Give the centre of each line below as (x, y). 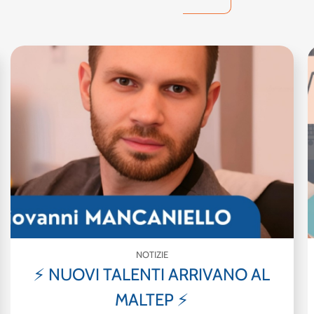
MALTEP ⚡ (152, 299)
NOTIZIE (152, 254)
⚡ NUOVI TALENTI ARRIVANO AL (152, 274)
